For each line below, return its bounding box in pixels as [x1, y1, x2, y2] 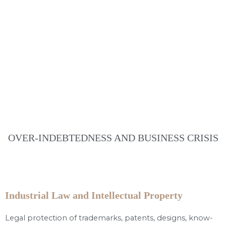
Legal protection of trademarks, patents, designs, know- [5, 213, 213, 223]
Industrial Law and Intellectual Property [5, 190, 183, 201]
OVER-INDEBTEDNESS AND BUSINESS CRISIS [8, 132, 218, 144]
